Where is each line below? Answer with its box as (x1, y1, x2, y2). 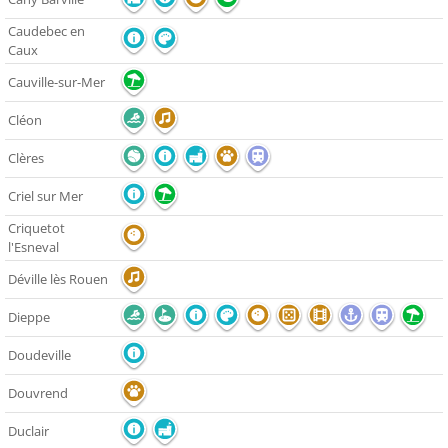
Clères (8, 149, 44, 168)
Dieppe (8, 308, 50, 327)
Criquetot (8, 219, 65, 238)
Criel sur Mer (8, 187, 83, 206)
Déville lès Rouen (8, 270, 108, 289)
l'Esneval (8, 238, 59, 257)
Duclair (8, 422, 49, 441)
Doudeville (8, 346, 71, 365)
